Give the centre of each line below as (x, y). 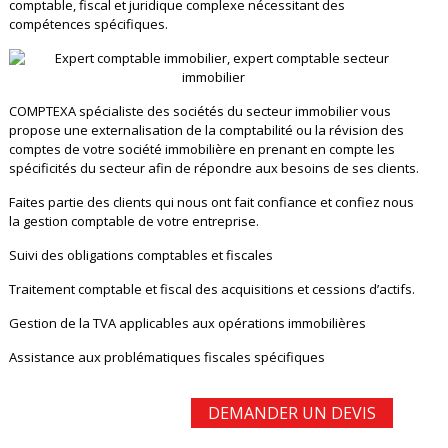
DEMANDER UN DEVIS (292, 413)
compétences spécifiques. (88, 24)
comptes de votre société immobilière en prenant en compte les (201, 149)
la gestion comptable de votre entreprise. (133, 221)
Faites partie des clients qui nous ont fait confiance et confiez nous (211, 202)
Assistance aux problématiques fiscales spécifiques (166, 357)
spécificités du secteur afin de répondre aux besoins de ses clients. (213, 168)
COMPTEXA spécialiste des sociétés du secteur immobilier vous (199, 111)
